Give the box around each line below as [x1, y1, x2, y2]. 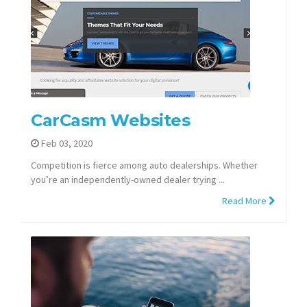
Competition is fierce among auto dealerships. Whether [31, 158, 258, 171]
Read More [222, 195, 269, 208]
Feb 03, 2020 [39, 137, 93, 150]
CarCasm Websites [31, 110, 190, 130]
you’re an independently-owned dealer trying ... [31, 173, 225, 186]
